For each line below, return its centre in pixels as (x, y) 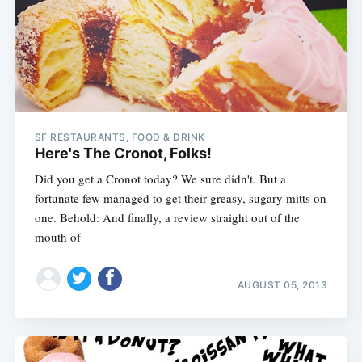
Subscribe (295, 121)
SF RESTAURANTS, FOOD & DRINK (120, 137)
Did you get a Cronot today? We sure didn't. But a (160, 179)
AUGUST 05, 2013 (282, 284)
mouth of (57, 237)
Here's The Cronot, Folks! (123, 154)
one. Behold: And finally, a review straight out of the (167, 218)
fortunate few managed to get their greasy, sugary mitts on (180, 198)
